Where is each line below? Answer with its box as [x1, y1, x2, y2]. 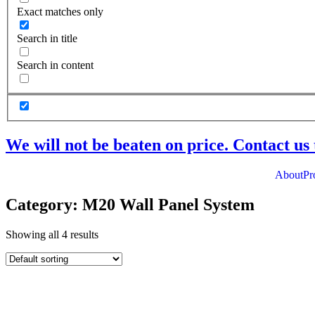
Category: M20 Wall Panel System [6, 195, 255, 214]
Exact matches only [17, 5, 103, 18]
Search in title [17, 32, 77, 44]
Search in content [17, 58, 94, 71]
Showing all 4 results [6, 228, 98, 240]
